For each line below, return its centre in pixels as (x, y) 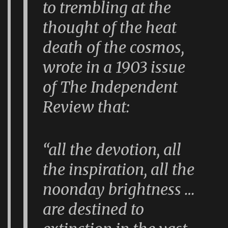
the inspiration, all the (119, 170)
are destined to (94, 209)
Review (69, 107)
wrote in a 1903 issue (114, 67)
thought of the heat (110, 27)
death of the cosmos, (114, 47)
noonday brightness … (119, 190)
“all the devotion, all (112, 150)
